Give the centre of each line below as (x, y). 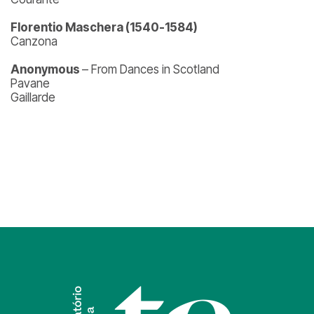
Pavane (30, 83)
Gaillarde (33, 97)
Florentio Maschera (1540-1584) (104, 27)
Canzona (34, 41)
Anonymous (46, 69)
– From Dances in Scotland (151, 69)
